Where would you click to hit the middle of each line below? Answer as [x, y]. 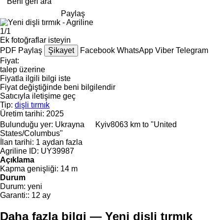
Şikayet [61, 50]
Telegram [192, 50]
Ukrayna [70, 124]
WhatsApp [136, 50]
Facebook [98, 50]
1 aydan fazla [59, 142]
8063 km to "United [144, 124]
